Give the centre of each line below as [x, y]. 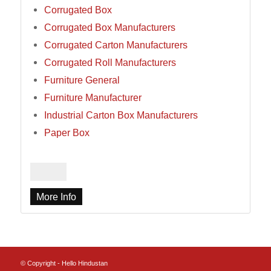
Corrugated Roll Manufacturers [110, 63]
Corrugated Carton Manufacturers [116, 45]
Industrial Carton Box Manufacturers [121, 115]
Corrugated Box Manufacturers [109, 28]
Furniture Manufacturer [93, 98]
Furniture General [82, 80]
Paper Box [67, 133]
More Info [56, 197]
